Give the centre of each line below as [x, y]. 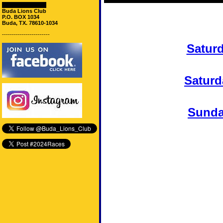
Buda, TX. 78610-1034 [30, 23]
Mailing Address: [24, 5]
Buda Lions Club [24, 11]
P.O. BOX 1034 [21, 17]
